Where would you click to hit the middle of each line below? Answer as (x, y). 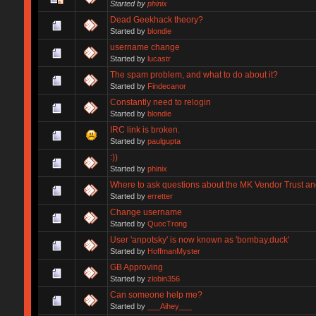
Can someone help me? (156, 294)
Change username (146, 212)
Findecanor (166, 86)
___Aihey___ (169, 306)
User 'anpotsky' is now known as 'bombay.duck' (199, 239)
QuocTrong (167, 223)
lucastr (159, 58)
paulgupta (164, 141)
